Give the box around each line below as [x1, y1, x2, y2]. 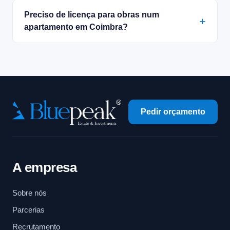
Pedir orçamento [141, 107, 205, 117]
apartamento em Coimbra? [24, 23, 128, 32]
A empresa [12, 160, 77, 176]
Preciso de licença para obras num [24, 10, 159, 20]
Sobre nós [12, 188, 47, 198]
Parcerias [12, 205, 45, 215]
